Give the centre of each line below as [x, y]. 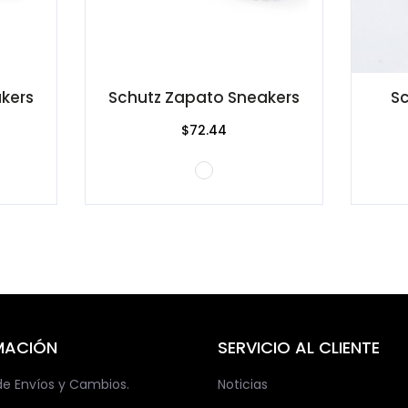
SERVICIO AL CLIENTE [299, 347]
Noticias [243, 384]
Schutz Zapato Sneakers [204, 97]
